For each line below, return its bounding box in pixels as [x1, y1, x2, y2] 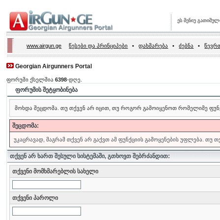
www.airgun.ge [27, 43, 62, 49]
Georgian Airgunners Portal [15, 63, 92, 70]
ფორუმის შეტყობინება [14, 86, 78, 93]
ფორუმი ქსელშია [6, 77, 55, 82]
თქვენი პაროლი [12, 194, 58, 201]
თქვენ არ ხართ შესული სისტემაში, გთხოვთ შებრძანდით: [10, 153, 170, 160]
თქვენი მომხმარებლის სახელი [12, 168, 99, 175]
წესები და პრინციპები [69, 43, 128, 49]
